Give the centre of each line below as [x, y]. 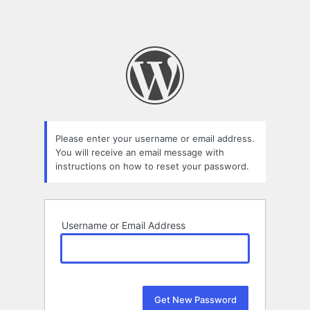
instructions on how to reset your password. [152, 166]
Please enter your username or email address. [155, 138]
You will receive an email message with [140, 152]
